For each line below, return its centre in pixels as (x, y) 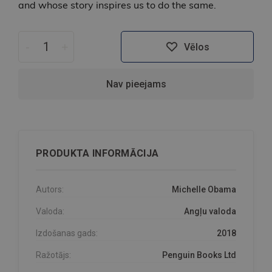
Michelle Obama (204, 190)
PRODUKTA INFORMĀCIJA (97, 154)
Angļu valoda (210, 212)
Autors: (50, 190)
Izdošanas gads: (67, 233)
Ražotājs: (53, 255)
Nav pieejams (136, 84)
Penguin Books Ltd (199, 255)
